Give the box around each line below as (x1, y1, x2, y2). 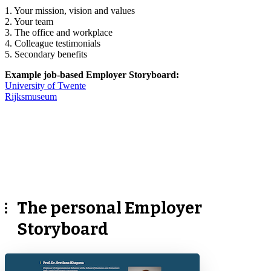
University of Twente (5, 80, 86, 91)
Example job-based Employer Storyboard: (5, 69, 179, 80)
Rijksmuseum (5, 91, 57, 102)
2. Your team (5, 16, 53, 27)
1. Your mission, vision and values (5, 5, 135, 16)
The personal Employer (17, 198, 202, 218)
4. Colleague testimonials (5, 38, 100, 48)
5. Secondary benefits (5, 48, 87, 59)
